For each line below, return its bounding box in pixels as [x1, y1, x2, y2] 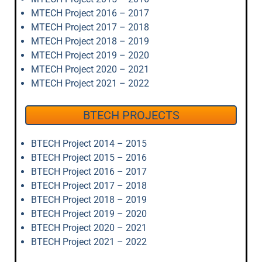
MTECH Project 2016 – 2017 [31, 8, 149, 19]
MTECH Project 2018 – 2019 [31, 36, 149, 47]
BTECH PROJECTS [82, 108, 180, 122]
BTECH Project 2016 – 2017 [31, 166, 147, 177]
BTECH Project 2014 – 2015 [31, 138, 147, 149]
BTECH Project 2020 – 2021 [31, 222, 147, 233]
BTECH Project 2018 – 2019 [31, 194, 147, 205]
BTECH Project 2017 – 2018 [31, 180, 147, 191]
